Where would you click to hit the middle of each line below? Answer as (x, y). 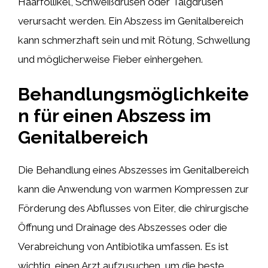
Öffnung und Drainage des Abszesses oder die (123, 227)
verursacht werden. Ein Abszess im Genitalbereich (131, 21)
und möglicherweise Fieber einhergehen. (110, 59)
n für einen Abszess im (115, 116)
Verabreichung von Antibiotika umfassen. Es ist (123, 246)
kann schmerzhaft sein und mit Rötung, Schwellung (134, 40)
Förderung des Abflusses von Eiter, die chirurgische (133, 208)
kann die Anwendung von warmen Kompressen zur (133, 189)
